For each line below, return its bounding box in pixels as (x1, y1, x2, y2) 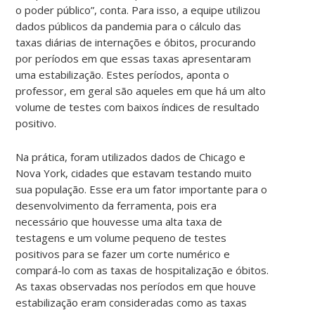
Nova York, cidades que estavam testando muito (15, 165, 252, 180)
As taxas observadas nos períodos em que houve (15, 278, 257, 293)
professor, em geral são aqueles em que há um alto (15, 83, 266, 98)
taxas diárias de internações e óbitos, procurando (15, 34, 257, 49)
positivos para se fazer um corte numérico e (15, 246, 231, 261)
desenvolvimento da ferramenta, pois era (15, 198, 217, 212)
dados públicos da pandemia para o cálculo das (15, 18, 242, 33)
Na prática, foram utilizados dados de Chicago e (15, 149, 246, 164)
